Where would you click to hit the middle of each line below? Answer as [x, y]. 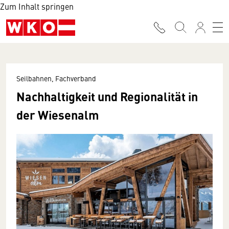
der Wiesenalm [58, 114]
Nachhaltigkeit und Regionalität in [107, 96]
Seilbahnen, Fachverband [56, 78]
